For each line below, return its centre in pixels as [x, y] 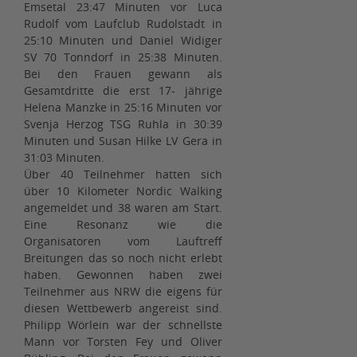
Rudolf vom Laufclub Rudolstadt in [123, 24]
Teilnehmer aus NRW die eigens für [123, 292]
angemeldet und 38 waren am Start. [123, 208]
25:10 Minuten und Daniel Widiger [123, 41]
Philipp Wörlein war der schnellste [123, 325]
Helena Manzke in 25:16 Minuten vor [123, 108]
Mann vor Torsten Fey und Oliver [123, 342]
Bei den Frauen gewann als [123, 74]
